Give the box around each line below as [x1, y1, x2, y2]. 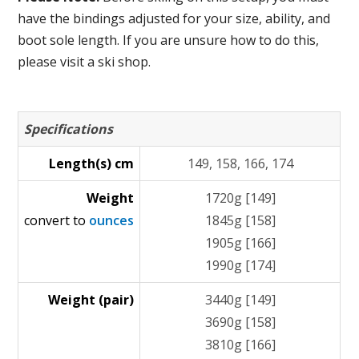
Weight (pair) [48, 291, 135, 309]
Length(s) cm [49, 155, 135, 172]
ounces [89, 212, 135, 229]
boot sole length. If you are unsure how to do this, [18, 31, 320, 49]
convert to [24, 212, 90, 229]
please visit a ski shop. [18, 53, 151, 71]
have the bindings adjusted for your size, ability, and [18, 10, 331, 27]
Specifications [24, 120, 114, 138]
